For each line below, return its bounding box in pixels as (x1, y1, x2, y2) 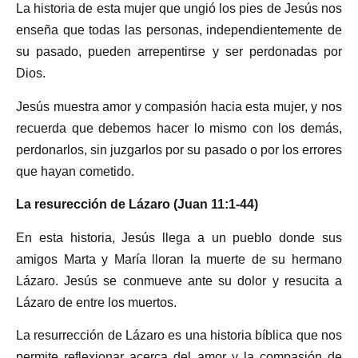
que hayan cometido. (16, 164, 134, 178)
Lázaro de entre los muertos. (16, 295, 177, 309)
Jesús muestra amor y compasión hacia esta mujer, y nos (16, 99, 342, 113)
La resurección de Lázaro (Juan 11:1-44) (16, 197, 258, 212)
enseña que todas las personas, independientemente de (16, 23, 342, 38)
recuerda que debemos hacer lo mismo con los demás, (16, 121, 342, 135)
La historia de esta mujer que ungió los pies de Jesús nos (16, 2, 342, 16)
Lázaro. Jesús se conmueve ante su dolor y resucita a (16, 273, 342, 288)
